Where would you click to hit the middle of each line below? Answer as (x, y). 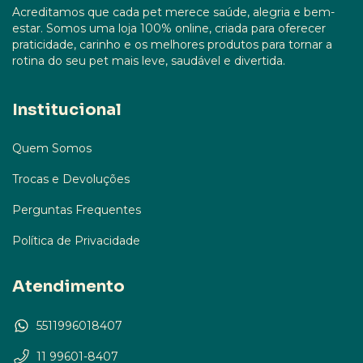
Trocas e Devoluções (71, 179)
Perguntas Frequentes (77, 210)
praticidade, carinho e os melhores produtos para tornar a (172, 44)
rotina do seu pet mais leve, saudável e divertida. (149, 60)
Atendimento (68, 287)
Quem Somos (52, 149)
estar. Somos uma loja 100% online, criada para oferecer (169, 28)
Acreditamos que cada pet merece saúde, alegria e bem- (173, 12)
